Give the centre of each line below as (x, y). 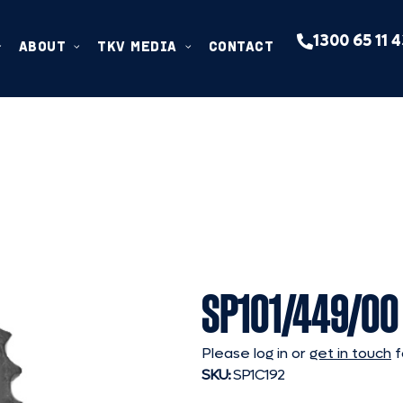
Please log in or (255, 353)
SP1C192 (257, 374)
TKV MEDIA (137, 46)
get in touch (350, 353)
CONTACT (241, 46)
